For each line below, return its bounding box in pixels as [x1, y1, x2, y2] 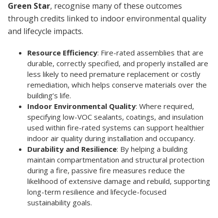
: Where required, [136, 101, 194, 111]
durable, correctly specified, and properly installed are [27, 58, 208, 68]
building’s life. [27, 90, 71, 100]
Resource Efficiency [27, 47, 97, 57]
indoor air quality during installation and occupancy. [27, 133, 195, 143]
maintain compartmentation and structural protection [27, 154, 204, 164]
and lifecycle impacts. [8, 25, 83, 36]
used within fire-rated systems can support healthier [27, 122, 204, 132]
